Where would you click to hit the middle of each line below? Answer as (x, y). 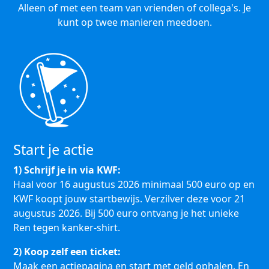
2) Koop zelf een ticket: (67, 252)
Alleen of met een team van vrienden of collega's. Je (134, 8)
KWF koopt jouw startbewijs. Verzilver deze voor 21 (129, 199)
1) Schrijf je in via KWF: (67, 170)
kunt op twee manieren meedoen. (134, 22)
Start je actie (53, 150)
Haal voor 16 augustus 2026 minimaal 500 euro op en (134, 184)
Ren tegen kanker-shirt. (68, 228)
